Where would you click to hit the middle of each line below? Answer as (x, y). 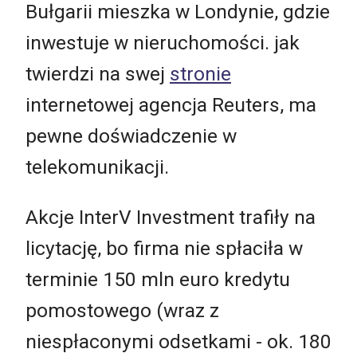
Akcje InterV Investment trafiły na (171, 218)
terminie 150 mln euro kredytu (158, 280)
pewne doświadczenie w (131, 135)
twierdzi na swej (98, 73)
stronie (200, 73)
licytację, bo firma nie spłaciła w (164, 249)
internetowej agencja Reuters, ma (171, 104)
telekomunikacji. (97, 167)
